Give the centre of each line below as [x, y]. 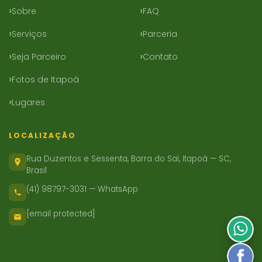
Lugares [28, 102]
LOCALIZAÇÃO [42, 135]
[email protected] [61, 213]
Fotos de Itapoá [45, 79]
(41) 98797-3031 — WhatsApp [82, 189]
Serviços [29, 34]
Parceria [160, 34]
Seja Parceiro [39, 56]
